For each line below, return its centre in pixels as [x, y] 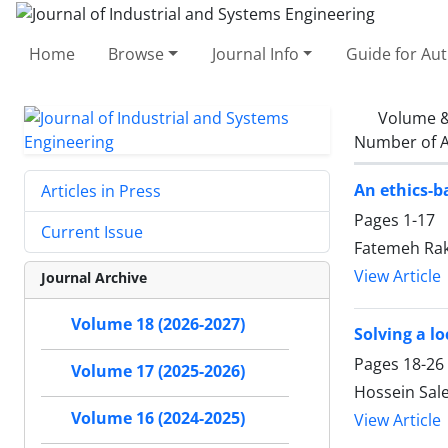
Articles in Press [101, 190]
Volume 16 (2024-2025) [158, 418]
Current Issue [92, 231]
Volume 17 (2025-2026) [158, 371]
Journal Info [255, 53]
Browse [136, 53]
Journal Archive [94, 277]
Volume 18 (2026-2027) [158, 324]
